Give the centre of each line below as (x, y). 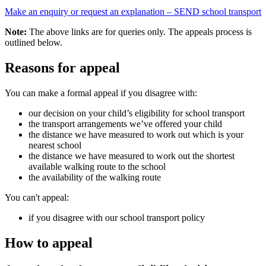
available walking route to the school (97, 167)
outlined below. (35, 43)
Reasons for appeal (62, 68)
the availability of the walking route (95, 178)
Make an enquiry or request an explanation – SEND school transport (133, 12)
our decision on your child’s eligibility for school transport (137, 113)
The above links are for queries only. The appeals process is (140, 32)
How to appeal (49, 243)
